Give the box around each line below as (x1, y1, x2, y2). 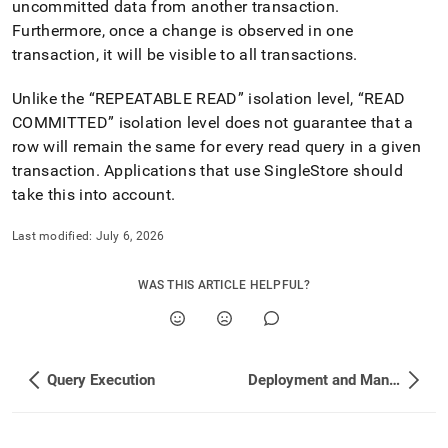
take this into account (12, 185, 172, 204)
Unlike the (12, 89, 89, 108)
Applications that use (99, 161, 265, 180)
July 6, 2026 (95, 229, 165, 243)
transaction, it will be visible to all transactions (12, 45, 354, 64)
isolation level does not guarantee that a (114, 113, 414, 132)
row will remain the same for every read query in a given (12, 137, 421, 156)
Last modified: (12, 229, 93, 243)
